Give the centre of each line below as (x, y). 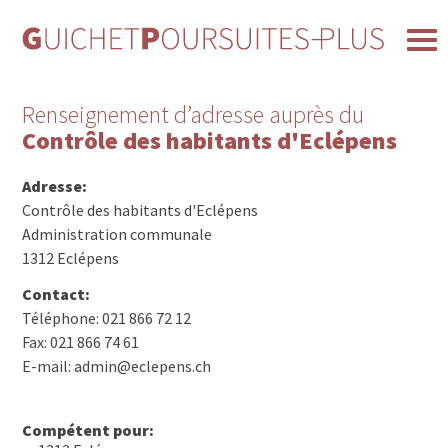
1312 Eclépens (71, 257)
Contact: (56, 294)
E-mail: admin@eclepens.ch (117, 366)
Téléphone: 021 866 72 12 (107, 318)
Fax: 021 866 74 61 (81, 342)
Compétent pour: (88, 430)
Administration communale (117, 233)
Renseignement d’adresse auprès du (193, 115)
